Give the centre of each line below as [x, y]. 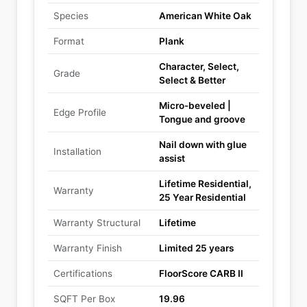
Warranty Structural [97, 223]
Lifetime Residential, [205, 184]
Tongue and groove [202, 119]
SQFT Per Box [84, 299]
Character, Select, [199, 66]
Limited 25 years [196, 248]
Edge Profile [80, 112]
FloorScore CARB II [201, 273]
